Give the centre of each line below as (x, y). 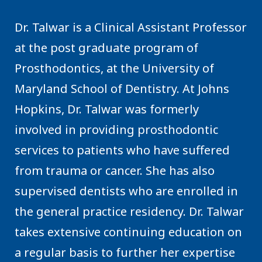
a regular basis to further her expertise (125, 252)
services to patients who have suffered (122, 150)
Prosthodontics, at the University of (114, 68)
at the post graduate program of (106, 47)
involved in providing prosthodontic (116, 129)
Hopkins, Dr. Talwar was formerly (107, 109)
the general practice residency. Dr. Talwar (129, 211)
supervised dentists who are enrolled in (126, 191)
